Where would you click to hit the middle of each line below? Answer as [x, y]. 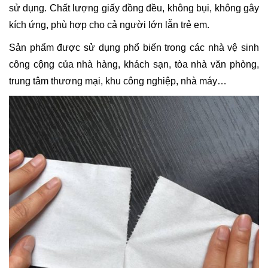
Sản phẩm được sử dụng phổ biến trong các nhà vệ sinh [134, 47]
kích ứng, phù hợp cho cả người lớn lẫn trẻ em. [109, 25]
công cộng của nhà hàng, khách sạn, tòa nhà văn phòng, [134, 64]
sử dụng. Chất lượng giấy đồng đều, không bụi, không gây [134, 8]
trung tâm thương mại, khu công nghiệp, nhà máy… [118, 81]
